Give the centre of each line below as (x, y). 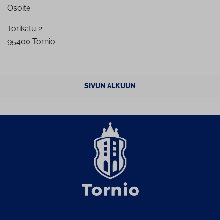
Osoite (19, 8)
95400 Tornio (31, 41)
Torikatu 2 (25, 28)
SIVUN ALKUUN (110, 86)
